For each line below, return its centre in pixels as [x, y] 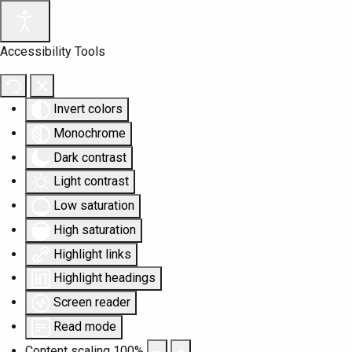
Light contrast [91, 181]
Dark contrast [90, 157]
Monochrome [90, 133]
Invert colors [88, 109]
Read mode [85, 327]
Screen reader [92, 302]
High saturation [95, 229]
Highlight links [92, 254]
